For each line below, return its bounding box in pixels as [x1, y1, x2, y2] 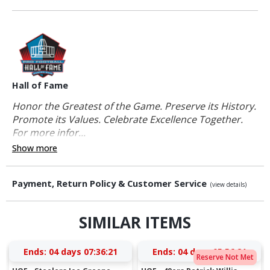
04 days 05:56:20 [177, 245, 246, 257]
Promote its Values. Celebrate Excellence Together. [12, 113, 245, 127]
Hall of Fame [12, 80, 68, 92]
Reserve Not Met [196, 252, 254, 263]
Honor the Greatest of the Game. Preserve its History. [12, 99, 256, 113]
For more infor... [12, 126, 86, 140]
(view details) [210, 180, 246, 189]
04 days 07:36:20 [48, 245, 118, 257]
